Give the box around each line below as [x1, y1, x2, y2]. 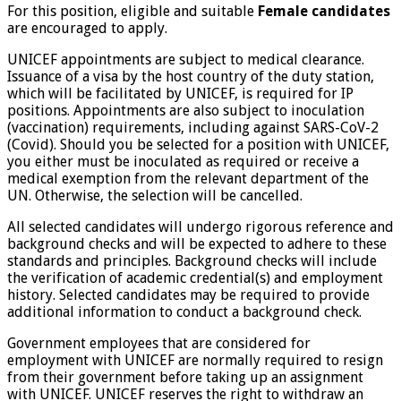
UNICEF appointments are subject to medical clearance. [7, 50, 364, 68]
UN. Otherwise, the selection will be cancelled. [7, 186, 303, 204]
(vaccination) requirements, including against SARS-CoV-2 [7, 118, 379, 136]
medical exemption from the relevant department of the [7, 169, 369, 187]
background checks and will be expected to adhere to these [7, 235, 387, 252]
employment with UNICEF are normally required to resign [7, 351, 383, 369]
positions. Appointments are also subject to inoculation [7, 101, 364, 119]
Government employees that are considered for [7, 334, 311, 352]
